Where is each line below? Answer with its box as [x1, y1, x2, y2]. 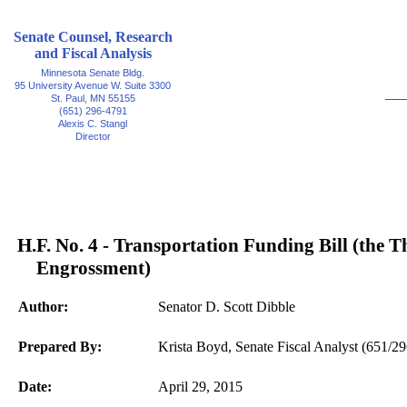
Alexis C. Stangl [58, 118, 127, 129]
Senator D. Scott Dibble [158, 299, 295, 314]
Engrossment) [36, 257, 151, 279]
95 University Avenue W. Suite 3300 [15, 80, 171, 91]
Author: [18, 299, 68, 314]
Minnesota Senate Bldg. [41, 67, 144, 78]
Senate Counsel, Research [13, 29, 173, 45]
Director [74, 131, 111, 142]
